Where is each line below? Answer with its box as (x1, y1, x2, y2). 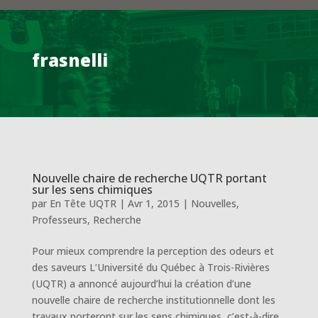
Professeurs (31, 213, 87, 226)
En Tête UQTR (49, 197, 116, 210)
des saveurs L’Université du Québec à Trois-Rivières (31, 261, 270, 274)
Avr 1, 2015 (127, 197, 180, 210)
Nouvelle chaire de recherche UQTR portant (31, 170, 267, 186)
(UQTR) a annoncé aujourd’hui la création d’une (31, 277, 251, 290)
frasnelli (31, 48, 108, 72)
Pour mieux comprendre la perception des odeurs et (31, 244, 274, 258)
